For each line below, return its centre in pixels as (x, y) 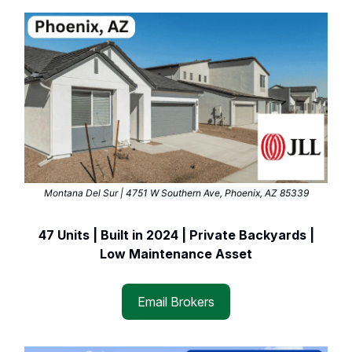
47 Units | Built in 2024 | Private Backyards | (176, 235)
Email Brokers (176, 302)
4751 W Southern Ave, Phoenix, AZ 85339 (217, 193)
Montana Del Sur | (84, 193)
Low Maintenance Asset (176, 254)
